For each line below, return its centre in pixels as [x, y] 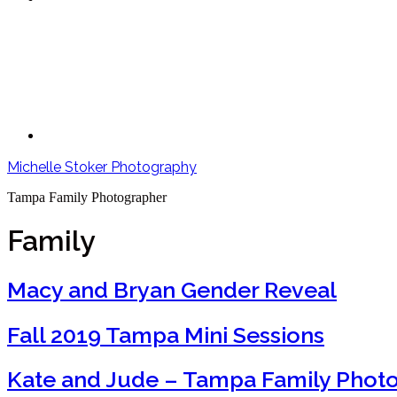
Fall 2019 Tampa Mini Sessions [166, 335]
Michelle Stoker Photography [102, 167]
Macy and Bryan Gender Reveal [172, 289]
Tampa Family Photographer [87, 197]
